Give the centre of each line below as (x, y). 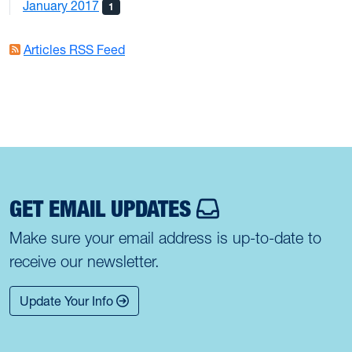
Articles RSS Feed (74, 50)
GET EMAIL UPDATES (103, 209)
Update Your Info (68, 301)
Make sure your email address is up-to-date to (165, 238)
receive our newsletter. (84, 261)
